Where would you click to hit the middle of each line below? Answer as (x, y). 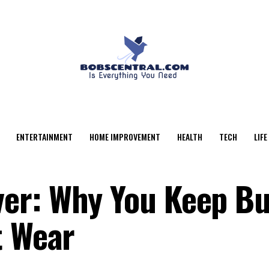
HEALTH (189, 137)
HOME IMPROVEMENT (125, 137)
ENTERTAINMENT (44, 137)
